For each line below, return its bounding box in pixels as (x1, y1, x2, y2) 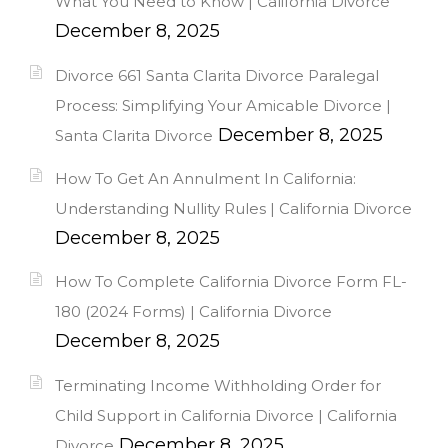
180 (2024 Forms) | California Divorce (55, 302, 332, 322)
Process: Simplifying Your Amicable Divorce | (55, 95, 391, 115)
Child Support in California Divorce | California (55, 405, 397, 425)
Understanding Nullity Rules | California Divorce (55, 199, 412, 218)
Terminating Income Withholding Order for (55, 375, 381, 395)
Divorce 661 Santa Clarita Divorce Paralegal (55, 65, 379, 85)
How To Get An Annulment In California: (55, 169, 356, 188)
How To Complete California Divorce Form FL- (55, 272, 407, 292)
